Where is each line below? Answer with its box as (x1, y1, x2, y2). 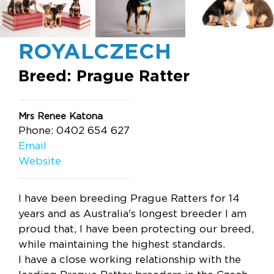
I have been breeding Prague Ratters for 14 (18, 193, 240, 204)
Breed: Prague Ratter (18, 67, 190, 84)
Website (18, 155, 61, 166)
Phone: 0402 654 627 (18, 125, 130, 136)
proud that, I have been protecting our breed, (18, 223, 254, 234)
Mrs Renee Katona (18, 111, 103, 121)
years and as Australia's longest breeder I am (18, 208, 246, 219)
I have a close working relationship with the (18, 254, 241, 265)
